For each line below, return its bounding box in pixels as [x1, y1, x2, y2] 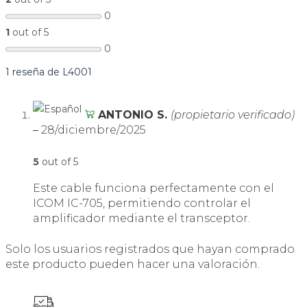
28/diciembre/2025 [41, 123, 146, 137]
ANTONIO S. [97, 108, 171, 122]
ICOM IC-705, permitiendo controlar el [33, 197, 251, 210]
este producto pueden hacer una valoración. [5, 258, 260, 271]
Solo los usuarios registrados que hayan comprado [5, 243, 295, 256]
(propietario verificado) [170, 108, 295, 122]
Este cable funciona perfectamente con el [33, 182, 274, 195]
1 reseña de [5, 66, 62, 79]
